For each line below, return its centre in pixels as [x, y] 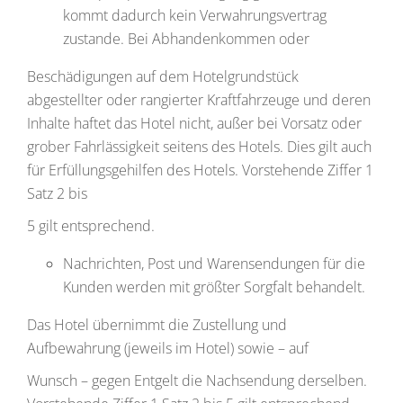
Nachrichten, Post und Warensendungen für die [214, 264]
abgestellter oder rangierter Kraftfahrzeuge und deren [199, 100]
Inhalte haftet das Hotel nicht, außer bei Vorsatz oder [194, 123]
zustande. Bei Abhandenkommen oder [186, 39]
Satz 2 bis [57, 193]
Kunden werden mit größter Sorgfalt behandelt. [214, 287]
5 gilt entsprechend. [91, 226]
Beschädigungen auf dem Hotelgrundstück [163, 76]
